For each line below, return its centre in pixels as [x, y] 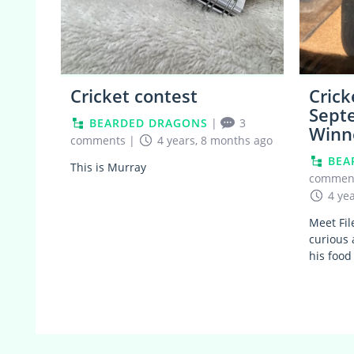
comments [98, 140]
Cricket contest [134, 95]
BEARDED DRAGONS [149, 122]
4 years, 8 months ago [215, 140]
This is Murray [108, 167]
